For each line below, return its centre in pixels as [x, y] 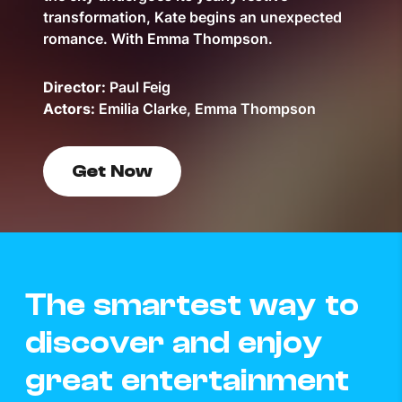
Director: [74, 87]
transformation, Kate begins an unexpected [192, 17]
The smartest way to [192, 305]
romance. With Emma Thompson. [158, 38]
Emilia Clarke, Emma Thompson [207, 108]
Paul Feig [140, 87]
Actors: [69, 108]
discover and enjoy [174, 342]
